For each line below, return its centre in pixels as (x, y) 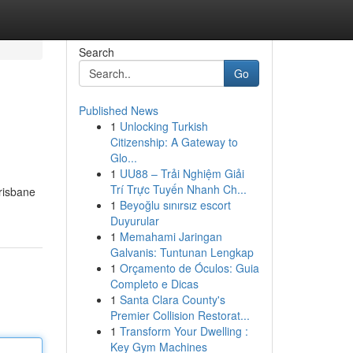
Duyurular (134, 221)
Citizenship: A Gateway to (174, 142)
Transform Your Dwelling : (184, 331)
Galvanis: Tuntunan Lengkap (182, 252)
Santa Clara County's (172, 299)
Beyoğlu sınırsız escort (175, 205)
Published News (118, 110)
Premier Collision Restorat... (180, 315)
